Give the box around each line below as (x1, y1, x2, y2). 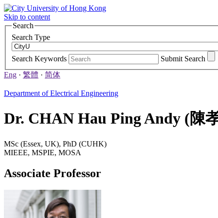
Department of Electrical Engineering (4, 89, 118, 97)
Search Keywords (12, 54, 67, 63)
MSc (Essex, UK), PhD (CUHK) (4, 140, 107, 148)
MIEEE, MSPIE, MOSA (4, 148, 81, 157)
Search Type (12, 33, 50, 41)
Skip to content (4, 13, 50, 21)
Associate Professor (4, 167, 101, 180)
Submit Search (161, 54, 205, 63)
